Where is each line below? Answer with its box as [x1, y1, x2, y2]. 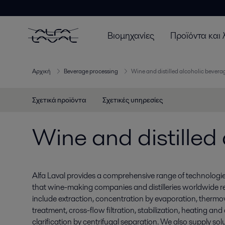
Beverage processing [64, 67, 118, 76]
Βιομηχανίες [107, 29, 154, 42]
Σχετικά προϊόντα [32, 95, 86, 105]
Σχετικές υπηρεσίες [102, 95, 163, 105]
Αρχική [32, 67, 51, 76]
